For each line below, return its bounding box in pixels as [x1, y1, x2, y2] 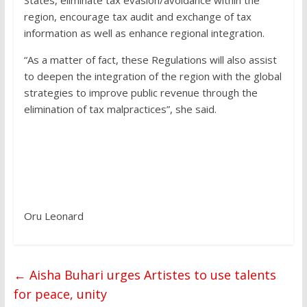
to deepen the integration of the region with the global [23, 69, 282, 84]
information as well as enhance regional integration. [23, 26, 265, 40]
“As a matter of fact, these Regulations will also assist [23, 53, 277, 67]
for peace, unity [13, 286, 107, 303]
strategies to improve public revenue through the [23, 86, 258, 100]
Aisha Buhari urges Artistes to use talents [25, 267, 276, 284]
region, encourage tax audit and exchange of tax [23, 10, 251, 24]
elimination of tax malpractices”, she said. [23, 102, 217, 116]
